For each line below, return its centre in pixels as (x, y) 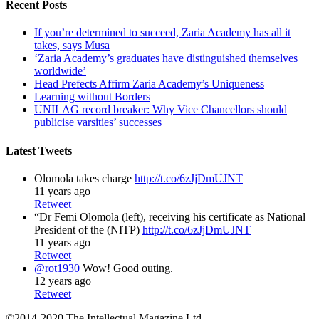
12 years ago (63, 281)
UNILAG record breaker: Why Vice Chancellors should (161, 110)
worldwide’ (60, 71)
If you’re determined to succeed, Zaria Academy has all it (162, 33)
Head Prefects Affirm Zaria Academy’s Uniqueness (149, 84)
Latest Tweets (39, 150)
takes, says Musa (72, 46)
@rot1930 (57, 268)
